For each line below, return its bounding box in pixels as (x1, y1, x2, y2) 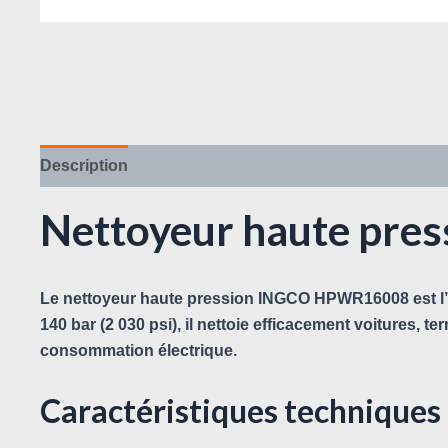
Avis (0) (148, 156, 204, 174)
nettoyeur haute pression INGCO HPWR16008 (63, 290, 409, 308)
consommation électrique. (40, 342, 237, 360)
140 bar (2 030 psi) (40, 316, 177, 334)
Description (40, 156, 128, 174)
